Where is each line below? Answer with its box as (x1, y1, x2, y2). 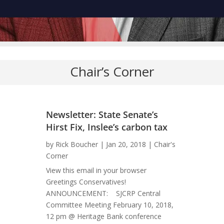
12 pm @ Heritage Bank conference (45, 211, 161, 221)
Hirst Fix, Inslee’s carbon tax (45, 120, 167, 133)
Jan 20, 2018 (105, 139, 146, 149)
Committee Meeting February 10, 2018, (45, 199, 173, 209)
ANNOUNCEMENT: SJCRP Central (45, 188, 160, 198)
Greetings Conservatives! (45, 176, 126, 186)
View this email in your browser (45, 165, 146, 175)
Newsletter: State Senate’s (45, 108, 158, 120)
